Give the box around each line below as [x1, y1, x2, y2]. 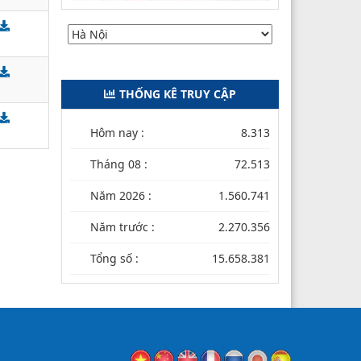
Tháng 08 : [90, 156, 147, 172]
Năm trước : [90, 218, 155, 234]
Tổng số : [90, 250, 139, 266]
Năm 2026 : [90, 187, 151, 203]
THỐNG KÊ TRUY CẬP [119, 85, 236, 102]
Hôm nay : [90, 124, 144, 140]
